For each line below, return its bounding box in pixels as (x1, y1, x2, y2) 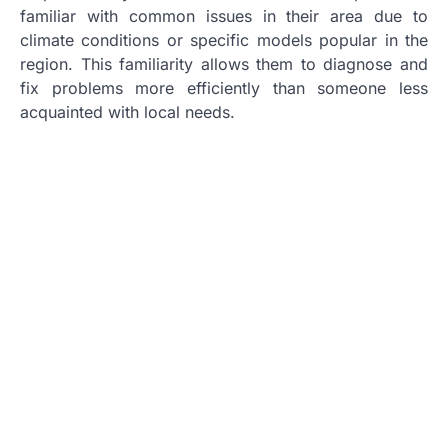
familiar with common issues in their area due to (20, 5, 428, 26)
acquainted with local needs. (20, 101, 235, 122)
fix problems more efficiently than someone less (20, 77, 428, 98)
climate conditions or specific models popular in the (20, 29, 428, 50)
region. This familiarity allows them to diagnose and (20, 53, 428, 74)
